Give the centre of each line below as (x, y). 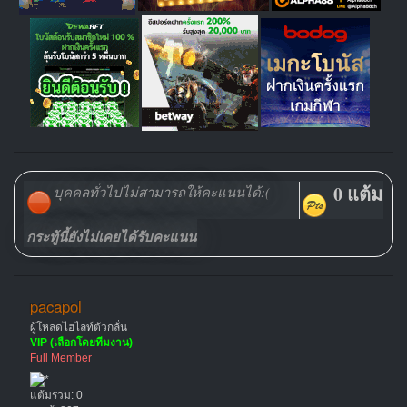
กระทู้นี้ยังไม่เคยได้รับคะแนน (111, 237)
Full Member (60, 358)
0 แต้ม (358, 194)
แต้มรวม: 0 (56, 395)
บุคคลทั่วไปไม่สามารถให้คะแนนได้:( (162, 192)
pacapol (56, 306)
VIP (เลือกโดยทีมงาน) (81, 343)
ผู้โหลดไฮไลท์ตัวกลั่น (78, 328)
